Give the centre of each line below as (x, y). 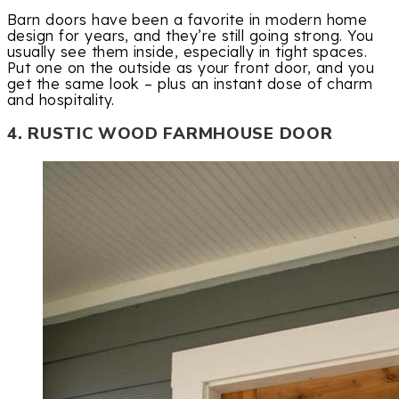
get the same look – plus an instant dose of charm (190, 84)
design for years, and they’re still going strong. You (191, 36)
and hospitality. (61, 100)
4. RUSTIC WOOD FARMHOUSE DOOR (170, 134)
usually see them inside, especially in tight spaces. (187, 52)
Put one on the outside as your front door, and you (191, 68)
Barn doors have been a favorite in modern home (187, 20)
